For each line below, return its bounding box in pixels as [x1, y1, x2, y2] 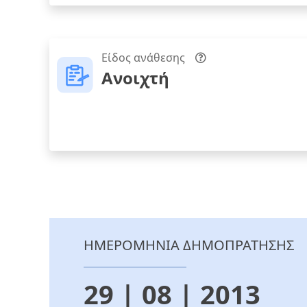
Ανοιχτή [101, 66, 169, 90]
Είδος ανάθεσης [101, 50, 185, 66]
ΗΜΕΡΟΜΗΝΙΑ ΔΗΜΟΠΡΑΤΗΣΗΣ [84, 236, 294, 255]
